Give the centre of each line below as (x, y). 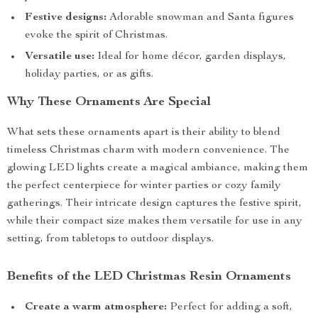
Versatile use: (60, 57)
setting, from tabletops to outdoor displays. (110, 239)
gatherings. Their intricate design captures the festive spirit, (154, 204)
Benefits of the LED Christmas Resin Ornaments (149, 277)
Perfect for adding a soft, (230, 307)
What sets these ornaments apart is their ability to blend (144, 133)
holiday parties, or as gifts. (89, 75)
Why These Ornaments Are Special (109, 102)
